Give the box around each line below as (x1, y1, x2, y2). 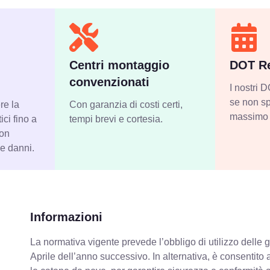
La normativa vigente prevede (30, 237, 157, 248)
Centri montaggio (69, 58, 170, 72)
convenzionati (69, 75, 150, 89)
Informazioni (30, 210, 103, 224)
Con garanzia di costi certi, (69, 99, 183, 110)
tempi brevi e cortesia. (69, 114, 163, 125)
